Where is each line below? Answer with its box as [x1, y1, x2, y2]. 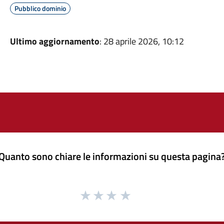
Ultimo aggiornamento [9, 34, 99, 48]
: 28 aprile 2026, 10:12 [99, 34, 184, 48]
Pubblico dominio [14, 3, 66, 13]
